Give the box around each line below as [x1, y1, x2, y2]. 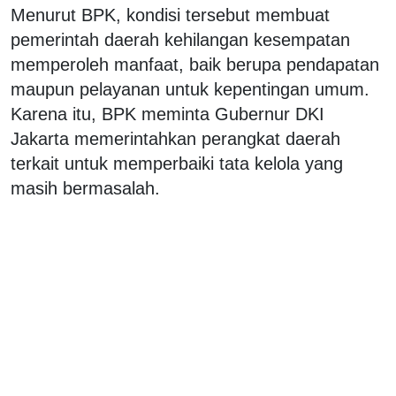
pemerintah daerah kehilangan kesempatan [11, 29, 350, 49]
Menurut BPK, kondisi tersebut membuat [11, 4, 330, 25]
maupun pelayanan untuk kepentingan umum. [11, 79, 369, 99]
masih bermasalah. [11, 178, 160, 198]
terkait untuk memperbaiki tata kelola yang [11, 153, 343, 173]
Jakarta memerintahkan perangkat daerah [11, 128, 340, 148]
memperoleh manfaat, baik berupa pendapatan [11, 54, 379, 74]
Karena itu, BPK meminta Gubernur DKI [11, 103, 324, 124]
